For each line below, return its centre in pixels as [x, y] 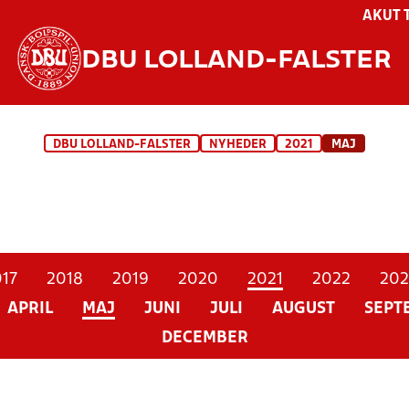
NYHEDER [238, 145]
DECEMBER [204, 338]
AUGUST [303, 309]
